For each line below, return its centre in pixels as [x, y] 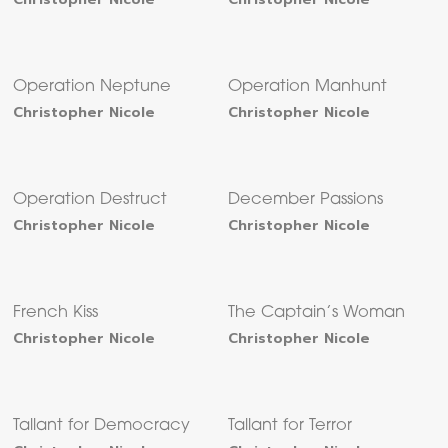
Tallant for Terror [290, 426]
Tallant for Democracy [102, 426]
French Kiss [56, 313]
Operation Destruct [90, 200]
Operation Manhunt [308, 87]
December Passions [306, 200]
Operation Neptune [92, 87]
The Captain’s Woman [317, 313]
